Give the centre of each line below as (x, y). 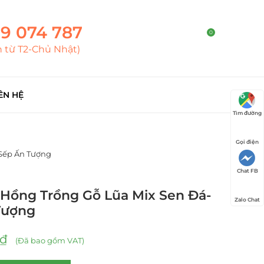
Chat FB (247, 171)
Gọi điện (247, 142)
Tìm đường (247, 113)
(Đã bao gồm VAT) (49, 240)
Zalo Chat (247, 199)
